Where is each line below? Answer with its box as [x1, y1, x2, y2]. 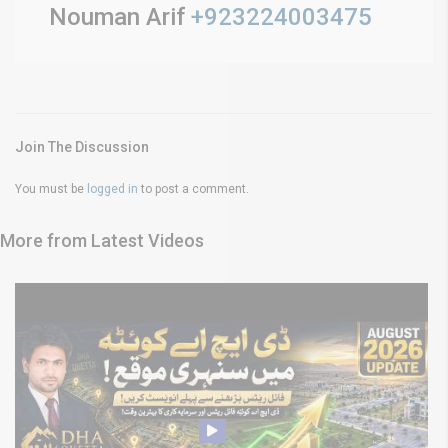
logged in [87, 181, 138, 196]
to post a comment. [138, 181, 249, 196]
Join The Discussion [15, 138, 149, 155]
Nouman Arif [43, 2, 191, 31]
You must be [15, 181, 87, 196]
